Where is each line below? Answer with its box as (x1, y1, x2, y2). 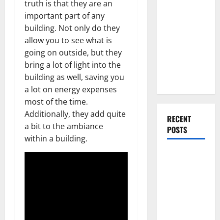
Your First (166, 47, 198, 59)
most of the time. (25, 96, 88, 107)
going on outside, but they (25, 47, 122, 58)
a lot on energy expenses (25, 83, 117, 95)
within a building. (25, 133, 87, 144)
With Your (166, 173, 197, 185)
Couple (166, 72, 189, 83)
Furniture (166, 186, 197, 197)
